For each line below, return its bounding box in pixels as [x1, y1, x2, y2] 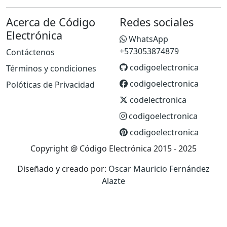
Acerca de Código [6, 15, 95, 30]
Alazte [102, 175, 125, 187]
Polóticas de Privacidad [6, 79, 95, 91]
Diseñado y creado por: [17, 163, 106, 175]
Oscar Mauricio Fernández [108, 163, 210, 175]
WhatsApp [127, 33, 168, 45]
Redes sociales [120, 15, 194, 30]
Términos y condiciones [6, 63, 96, 74]
